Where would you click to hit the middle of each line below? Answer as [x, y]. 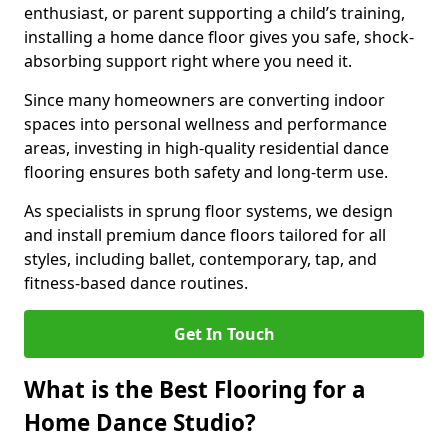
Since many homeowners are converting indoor [204, 100]
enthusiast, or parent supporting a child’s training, [214, 13]
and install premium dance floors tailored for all [205, 235]
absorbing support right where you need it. [188, 61]
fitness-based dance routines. [136, 283]
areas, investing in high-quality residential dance [206, 148]
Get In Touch [224, 334]
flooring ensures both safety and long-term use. [206, 172]
